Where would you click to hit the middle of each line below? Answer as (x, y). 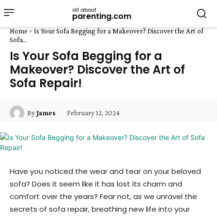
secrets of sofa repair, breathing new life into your (100, 209)
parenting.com (102, 16)
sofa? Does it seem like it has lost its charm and (96, 184)
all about (84, 9)
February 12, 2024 (93, 113)
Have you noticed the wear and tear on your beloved (105, 171)
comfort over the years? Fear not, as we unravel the (103, 196)
